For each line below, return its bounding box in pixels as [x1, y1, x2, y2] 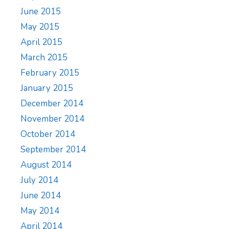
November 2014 [20, 113, 84, 125]
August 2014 [20, 159, 72, 171]
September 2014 [20, 144, 86, 155]
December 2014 [20, 98, 83, 109]
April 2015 [20, 36, 62, 48]
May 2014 [20, 205, 59, 217]
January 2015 [20, 82, 73, 94]
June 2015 [20, 6, 61, 17]
